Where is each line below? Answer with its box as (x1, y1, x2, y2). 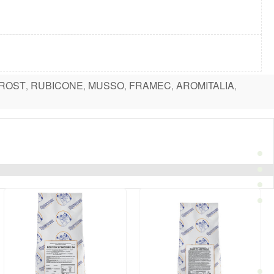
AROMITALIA (176, 78, 234, 92)
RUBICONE (31, 78, 83, 92)
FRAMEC (129, 78, 171, 92)
